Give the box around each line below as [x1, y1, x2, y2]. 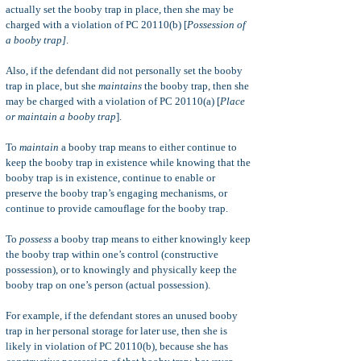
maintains [98, 80, 142, 92]
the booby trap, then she [142, 80, 249, 92]
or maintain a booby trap [6, 110, 116, 122]
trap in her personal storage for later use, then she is [6, 325, 227, 337]
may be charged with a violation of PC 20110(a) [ [6, 95, 220, 107]
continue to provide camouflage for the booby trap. [6, 202, 228, 214]
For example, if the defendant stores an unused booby [6, 309, 238, 322]
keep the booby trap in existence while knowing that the [6, 156, 251, 168]
